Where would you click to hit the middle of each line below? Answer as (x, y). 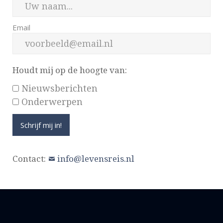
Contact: (30, 159)
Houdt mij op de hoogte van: (70, 70)
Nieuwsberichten (59, 89)
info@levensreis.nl (96, 159)
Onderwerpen (52, 102)
